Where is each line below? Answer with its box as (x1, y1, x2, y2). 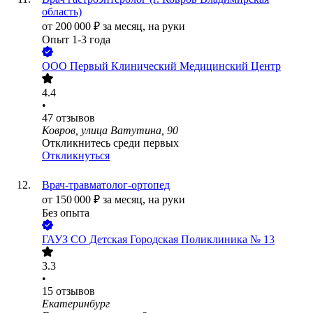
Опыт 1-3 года (42, 34, 110, 46)
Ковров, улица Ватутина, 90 (42, 124, 178, 137)
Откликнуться (42, 150, 110, 162)
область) (42, 6, 82, 18)
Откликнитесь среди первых (42, 137, 179, 150)
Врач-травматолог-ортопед (42, 179, 170, 191)
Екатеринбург (42, 298, 110, 310)
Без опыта (42, 207, 89, 219)
